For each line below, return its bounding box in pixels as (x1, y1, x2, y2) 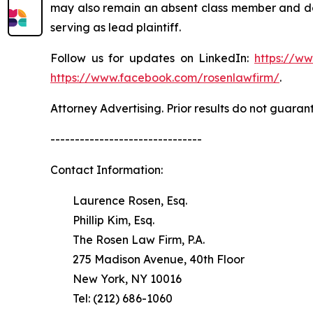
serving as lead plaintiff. (50, 20, 181, 35)
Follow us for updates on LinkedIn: (50, 51, 254, 66)
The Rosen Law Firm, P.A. (50, 233, 205, 247)
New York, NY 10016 (50, 272, 182, 286)
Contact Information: (50, 163, 163, 177)
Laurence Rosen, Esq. (50, 194, 187, 208)
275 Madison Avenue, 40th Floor (50, 252, 245, 267)
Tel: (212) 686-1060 (50, 291, 173, 306)
